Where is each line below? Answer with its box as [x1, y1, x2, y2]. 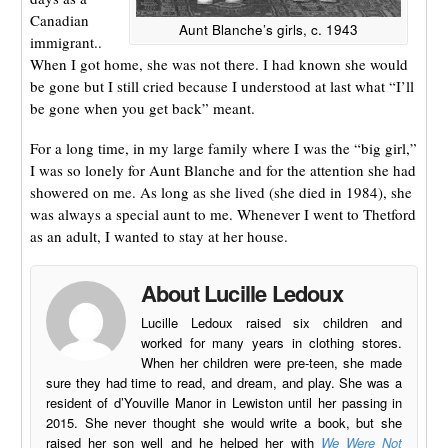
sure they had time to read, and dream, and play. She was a [45, 373, 403, 393]
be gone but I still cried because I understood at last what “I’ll [29, 75, 414, 96]
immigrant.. [29, 31, 102, 52]
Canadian [29, 9, 89, 30]
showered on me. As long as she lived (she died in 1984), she [29, 181, 412, 202]
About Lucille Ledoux [140, 276, 343, 309]
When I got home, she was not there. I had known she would [29, 53, 408, 74]
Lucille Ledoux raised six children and [140, 313, 403, 333]
